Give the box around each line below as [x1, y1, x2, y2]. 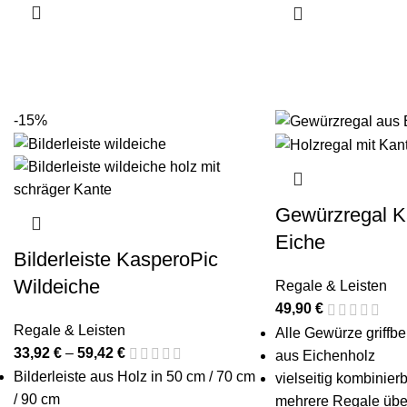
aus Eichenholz [274, 347, 375, 363]
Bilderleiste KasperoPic [14, 248, 218, 272]
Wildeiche [14, 275, 100, 299]
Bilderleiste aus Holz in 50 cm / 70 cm [14, 369, 255, 385]
